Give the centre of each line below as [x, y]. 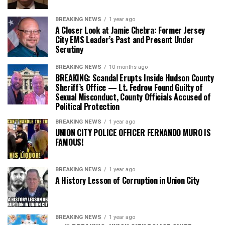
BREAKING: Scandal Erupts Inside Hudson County [135, 78]
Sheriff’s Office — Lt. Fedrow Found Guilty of [129, 87]
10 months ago [128, 67]
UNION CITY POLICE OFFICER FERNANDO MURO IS [133, 132]
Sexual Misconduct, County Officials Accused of [133, 97]
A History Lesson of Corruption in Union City [127, 180]
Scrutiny [69, 49]
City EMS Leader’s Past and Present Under [125, 39]
